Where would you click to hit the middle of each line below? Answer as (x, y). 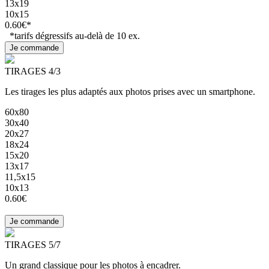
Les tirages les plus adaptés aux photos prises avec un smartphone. (130, 92)
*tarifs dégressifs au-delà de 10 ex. (72, 36)
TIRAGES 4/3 (33, 71)
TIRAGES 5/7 (33, 245)
